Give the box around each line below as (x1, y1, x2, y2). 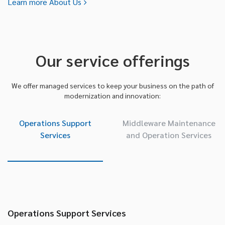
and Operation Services (126, 129, 211, 140)
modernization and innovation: (64, 90, 161, 100)
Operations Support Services (8, 206, 126, 218)
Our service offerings (35, 49, 190, 70)
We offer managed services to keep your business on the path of (11, 80, 214, 90)
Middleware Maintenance (122, 117, 215, 128)
